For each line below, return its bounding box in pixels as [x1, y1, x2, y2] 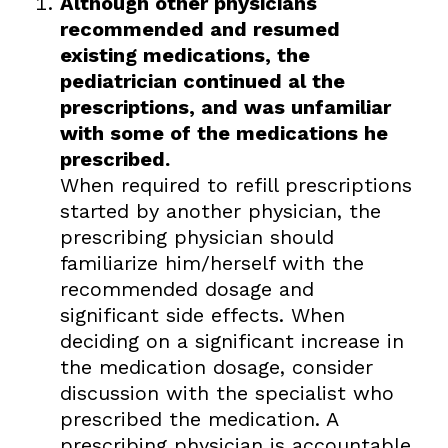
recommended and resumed [59, 16, 340, 41]
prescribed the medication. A [59, 406, 338, 431]
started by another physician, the [59, 198, 381, 223]
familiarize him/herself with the [59, 250, 364, 275]
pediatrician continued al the [59, 68, 345, 93]
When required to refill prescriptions [59, 172, 412, 197]
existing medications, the [59, 42, 310, 67]
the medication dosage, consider [59, 354, 373, 379]
